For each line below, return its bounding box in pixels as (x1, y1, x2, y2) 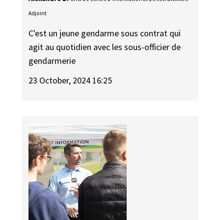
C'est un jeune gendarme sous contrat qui (28, 27, 181, 39)
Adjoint (28, 10, 47, 17)
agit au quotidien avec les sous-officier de (28, 41, 181, 53)
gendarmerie (28, 55, 76, 66)
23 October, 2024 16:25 (28, 75, 112, 86)
